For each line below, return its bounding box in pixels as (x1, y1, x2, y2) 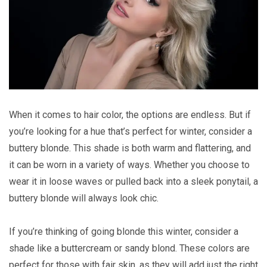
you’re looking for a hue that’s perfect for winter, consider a (9, 125, 252, 137)
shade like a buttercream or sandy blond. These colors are (9, 242, 250, 254)
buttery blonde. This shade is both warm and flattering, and (9, 142, 251, 154)
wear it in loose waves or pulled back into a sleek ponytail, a (9, 175, 258, 187)
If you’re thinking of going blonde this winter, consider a (9, 225, 238, 237)
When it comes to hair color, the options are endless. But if (9, 108, 251, 120)
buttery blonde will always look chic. (9, 192, 159, 204)
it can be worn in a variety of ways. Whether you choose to (9, 159, 250, 170)
